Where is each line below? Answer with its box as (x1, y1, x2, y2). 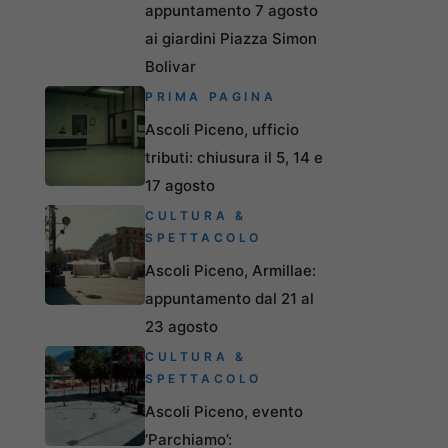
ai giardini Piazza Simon (145, 28, 317, 48)
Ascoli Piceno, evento (145, 401, 303, 421)
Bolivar (145, 56, 196, 76)
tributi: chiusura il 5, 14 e (145, 147, 323, 167)
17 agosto (145, 175, 215, 195)
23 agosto (145, 316, 218, 336)
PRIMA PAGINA (145, 88, 277, 104)
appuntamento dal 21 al (145, 288, 314, 308)
